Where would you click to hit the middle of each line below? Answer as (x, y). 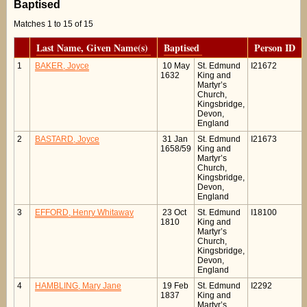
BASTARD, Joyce (67, 139)
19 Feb (174, 286)
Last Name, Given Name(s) (94, 48)
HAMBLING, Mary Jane (78, 286)
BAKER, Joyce (62, 66)
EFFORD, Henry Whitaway (84, 213)
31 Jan (174, 139)
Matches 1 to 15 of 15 (53, 24)
